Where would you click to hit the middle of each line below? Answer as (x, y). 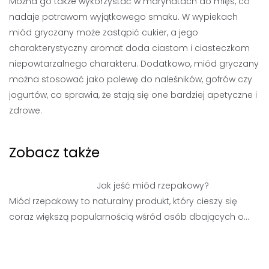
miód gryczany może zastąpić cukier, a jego (104, 32)
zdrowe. (26, 110)
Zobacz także (54, 152)
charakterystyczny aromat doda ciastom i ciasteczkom (129, 48)
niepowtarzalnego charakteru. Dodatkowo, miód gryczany (134, 63)
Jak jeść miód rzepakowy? (153, 185)
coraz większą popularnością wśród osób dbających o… (129, 216)
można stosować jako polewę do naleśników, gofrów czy (131, 79)
